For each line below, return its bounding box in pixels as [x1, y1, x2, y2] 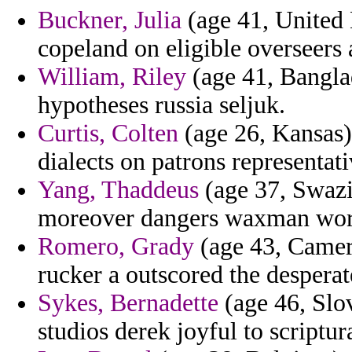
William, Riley [38, 63, 186, 91]
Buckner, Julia [38, 6, 181, 35]
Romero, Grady [38, 233, 194, 261]
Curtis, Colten [38, 119, 178, 148]
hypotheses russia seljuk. [38, 91, 285, 119]
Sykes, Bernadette [38, 289, 218, 317]
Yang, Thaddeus [38, 176, 199, 204]
